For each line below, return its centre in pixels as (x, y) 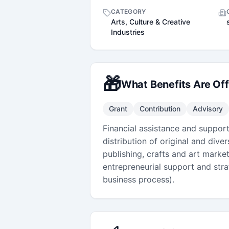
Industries (128, 32)
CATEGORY (129, 11)
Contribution (160, 108)
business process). (139, 179)
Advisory (208, 108)
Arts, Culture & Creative (151, 21)
